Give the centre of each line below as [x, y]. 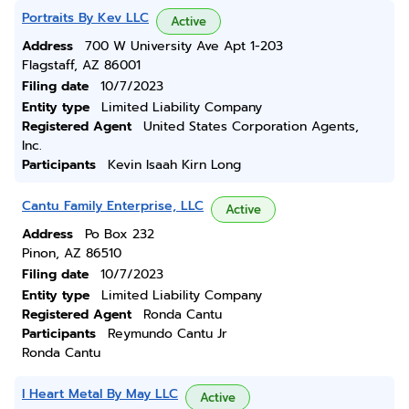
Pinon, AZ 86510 [72, 253]
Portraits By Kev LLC [85, 18]
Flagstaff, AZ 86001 [81, 65]
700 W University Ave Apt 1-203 [184, 46]
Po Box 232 [120, 234]
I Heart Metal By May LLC [100, 394]
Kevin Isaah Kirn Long [174, 165]
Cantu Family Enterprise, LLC [113, 206]
